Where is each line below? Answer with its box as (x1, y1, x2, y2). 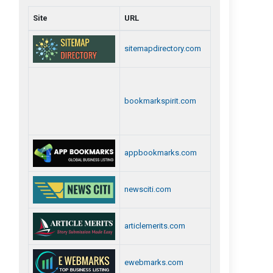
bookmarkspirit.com (124, 96, 196, 105)
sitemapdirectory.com (124, 44, 201, 53)
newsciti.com (124, 185, 171, 194)
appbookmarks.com (124, 148, 197, 157)
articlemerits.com (124, 221, 185, 230)
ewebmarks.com (124, 258, 183, 267)
